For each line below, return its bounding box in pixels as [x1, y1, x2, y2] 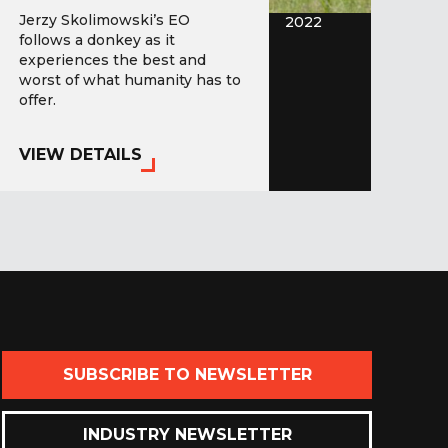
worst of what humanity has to [19, 71, 242, 90]
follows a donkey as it [19, 31, 176, 50]
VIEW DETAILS [19, 145, 143, 165]
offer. [19, 91, 57, 110]
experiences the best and [19, 51, 207, 70]
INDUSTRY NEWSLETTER [82, 424, 292, 444]
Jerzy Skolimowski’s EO [19, 11, 191, 30]
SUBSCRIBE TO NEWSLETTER [62, 364, 312, 384]
